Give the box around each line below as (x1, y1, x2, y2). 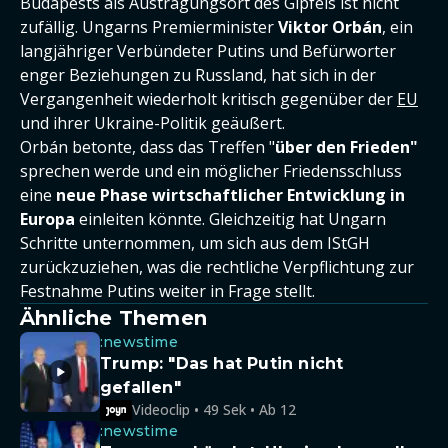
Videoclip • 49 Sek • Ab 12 (132, 400, 296, 419)
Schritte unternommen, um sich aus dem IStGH (20, 232, 370, 254)
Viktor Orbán (278, 16, 382, 38)
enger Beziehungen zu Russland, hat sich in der (20, 64, 376, 86)
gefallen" (100, 378, 181, 397)
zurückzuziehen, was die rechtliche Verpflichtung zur (20, 256, 414, 278)
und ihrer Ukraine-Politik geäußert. (20, 112, 285, 134)
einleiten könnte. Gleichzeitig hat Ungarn (75, 208, 386, 230)
